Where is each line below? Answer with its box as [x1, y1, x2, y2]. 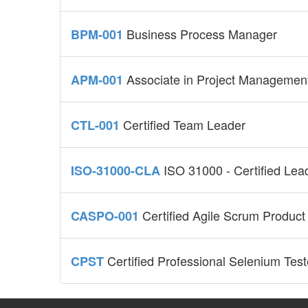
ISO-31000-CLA [71, 162, 164, 180]
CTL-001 [71, 116, 123, 135]
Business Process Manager [126, 25, 277, 43]
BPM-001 [71, 25, 126, 44]
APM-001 [71, 71, 126, 89]
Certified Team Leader [123, 115, 245, 134]
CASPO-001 [71, 207, 142, 225]
